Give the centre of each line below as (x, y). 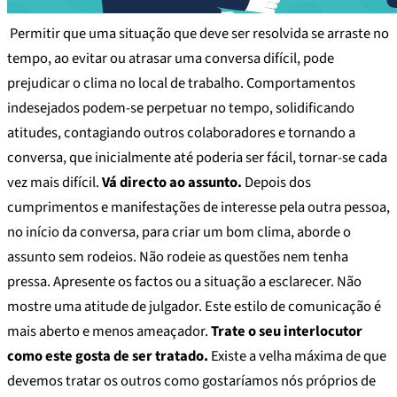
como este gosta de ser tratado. (108, 356)
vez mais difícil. (54, 182)
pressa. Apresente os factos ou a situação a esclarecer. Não (184, 281)
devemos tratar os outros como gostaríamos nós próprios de (191, 381)
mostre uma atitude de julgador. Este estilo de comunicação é (194, 306)
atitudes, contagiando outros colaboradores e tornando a (181, 132)
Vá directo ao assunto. (172, 182)
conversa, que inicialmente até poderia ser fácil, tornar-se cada (197, 157)
